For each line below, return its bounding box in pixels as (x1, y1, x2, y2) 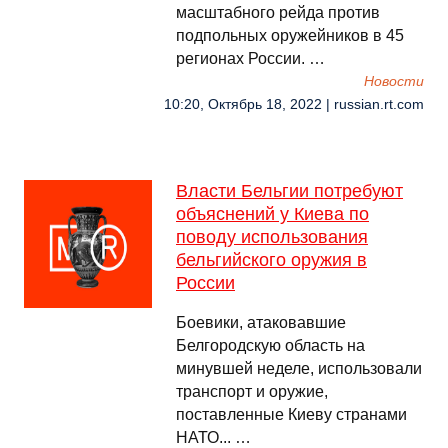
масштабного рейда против (176, 4, 380, 21)
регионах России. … (176, 50, 325, 67)
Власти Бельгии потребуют (176, 181, 403, 201)
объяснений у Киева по (176, 204, 369, 224)
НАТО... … (176, 429, 251, 446)
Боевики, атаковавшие (176, 314, 346, 331)
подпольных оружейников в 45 (176, 27, 404, 44)
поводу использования (176, 227, 368, 247)
